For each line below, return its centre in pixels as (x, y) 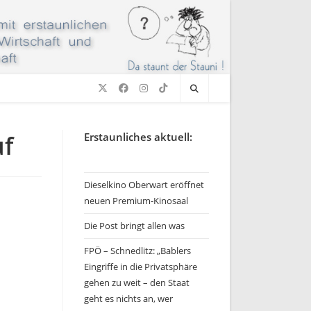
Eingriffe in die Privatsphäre (141, 267)
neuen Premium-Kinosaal (136, 201)
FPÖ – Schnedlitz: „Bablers (137, 251)
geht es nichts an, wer (128, 299)
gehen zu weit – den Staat (137, 283)
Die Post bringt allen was (134, 226)
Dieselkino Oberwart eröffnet (144, 185)
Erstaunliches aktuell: (138, 137)
